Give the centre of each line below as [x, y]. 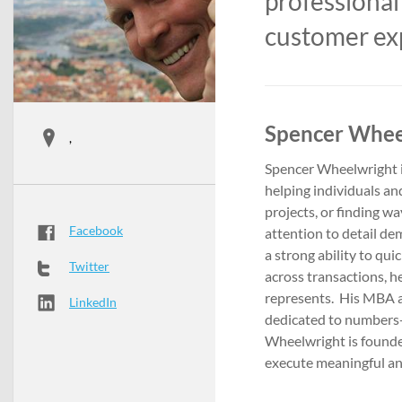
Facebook [96, 230]
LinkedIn [93, 301]
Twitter [89, 266]
